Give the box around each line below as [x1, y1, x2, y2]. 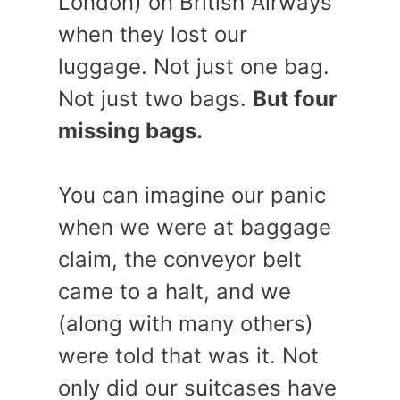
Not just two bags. [58, 86, 253, 112]
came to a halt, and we [58, 279, 291, 304]
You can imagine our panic [58, 182, 326, 208]
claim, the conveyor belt [58, 246, 302, 272]
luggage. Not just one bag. [58, 54, 329, 79]
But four [253, 86, 337, 112]
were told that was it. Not [58, 343, 319, 369]
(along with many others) [58, 311, 313, 337]
